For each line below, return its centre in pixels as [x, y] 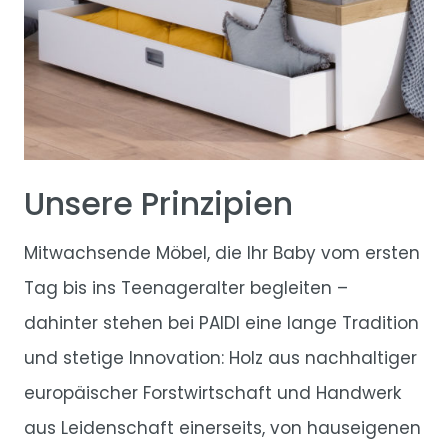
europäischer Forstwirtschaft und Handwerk [212, 392]
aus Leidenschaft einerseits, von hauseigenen [222, 427]
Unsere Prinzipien [158, 203]
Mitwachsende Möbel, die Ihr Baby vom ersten [222, 252]
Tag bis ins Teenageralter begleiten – [186, 287]
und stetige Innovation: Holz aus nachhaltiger [220, 357]
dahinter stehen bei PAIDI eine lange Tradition [221, 322]
